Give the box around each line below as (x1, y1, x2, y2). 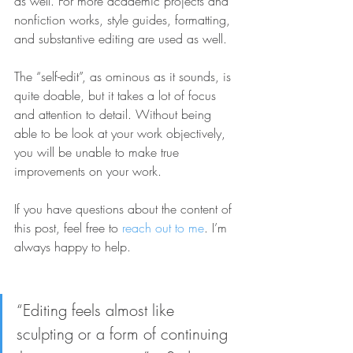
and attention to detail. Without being (14, 106, 215, 124)
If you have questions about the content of (14, 200, 236, 218)
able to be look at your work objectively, (14, 124, 229, 143)
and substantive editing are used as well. (14, 30, 227, 48)
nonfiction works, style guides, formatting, (14, 11, 234, 29)
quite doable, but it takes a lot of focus (14, 87, 220, 105)
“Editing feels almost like (17, 299, 179, 321)
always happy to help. (14, 238, 135, 256)
